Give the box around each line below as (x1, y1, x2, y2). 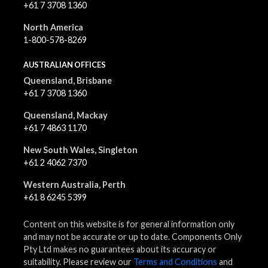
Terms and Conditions (133, 256, 217, 267)
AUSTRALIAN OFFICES (23, 59, 106, 69)
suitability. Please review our (23, 256, 133, 267)
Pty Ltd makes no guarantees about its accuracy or (23, 243, 217, 254)
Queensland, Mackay (23, 109, 108, 120)
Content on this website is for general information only (23, 218, 234, 229)
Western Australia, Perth (23, 179, 126, 190)
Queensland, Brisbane (23, 75, 112, 86)
